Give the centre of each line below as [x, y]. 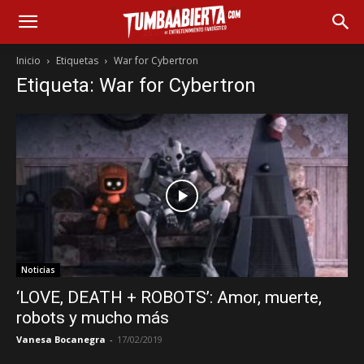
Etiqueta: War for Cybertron [136, 85]
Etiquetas [77, 61]
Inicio [28, 61]
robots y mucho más [93, 318]
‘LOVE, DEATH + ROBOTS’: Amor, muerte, [169, 298]
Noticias [38, 270]
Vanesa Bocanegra [61, 340]
